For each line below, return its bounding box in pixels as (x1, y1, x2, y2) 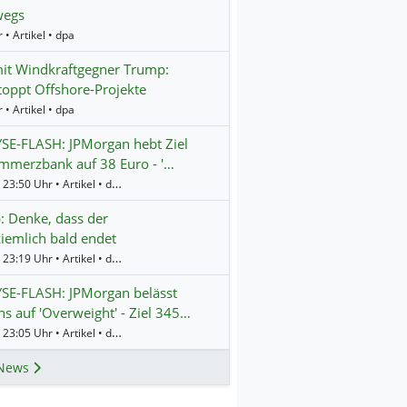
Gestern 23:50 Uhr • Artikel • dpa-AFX (111, 174, 122, 192)
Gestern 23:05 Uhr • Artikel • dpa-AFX (111, 323, 122, 341)
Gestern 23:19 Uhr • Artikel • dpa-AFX (111, 248, 122, 266)
